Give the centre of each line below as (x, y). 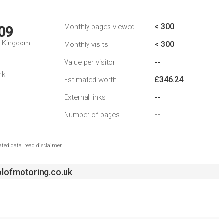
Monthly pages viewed (99, 27)
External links (85, 97)
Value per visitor (90, 62)
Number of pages (92, 115)
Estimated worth (90, 80)
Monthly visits (86, 44)
